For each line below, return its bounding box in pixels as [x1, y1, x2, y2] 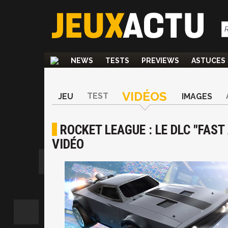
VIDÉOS [122, 89, 167, 104]
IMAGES [182, 92, 212, 101]
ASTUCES [191, 56, 225, 65]
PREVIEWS [141, 56, 179, 65]
